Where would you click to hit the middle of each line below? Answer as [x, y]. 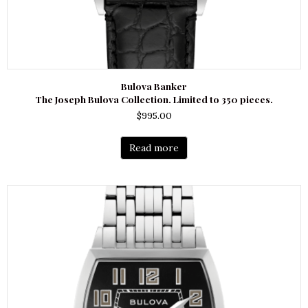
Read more [154, 147]
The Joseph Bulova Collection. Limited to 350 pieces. [154, 99]
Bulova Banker [154, 86]
